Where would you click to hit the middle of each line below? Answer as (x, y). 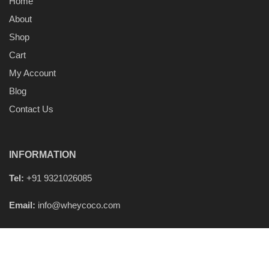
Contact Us (31, 109)
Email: (22, 205)
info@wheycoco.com (79, 205)
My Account (32, 73)
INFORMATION (43, 155)
